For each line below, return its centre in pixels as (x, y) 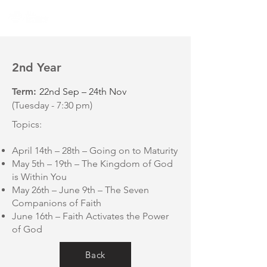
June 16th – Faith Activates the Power (90, 216)
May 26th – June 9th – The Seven (80, 190)
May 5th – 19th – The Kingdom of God (92, 164)
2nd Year (37, 67)
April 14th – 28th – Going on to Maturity (95, 150)
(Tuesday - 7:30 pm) (52, 105)
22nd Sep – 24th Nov (83, 91)
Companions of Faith (57, 203)
